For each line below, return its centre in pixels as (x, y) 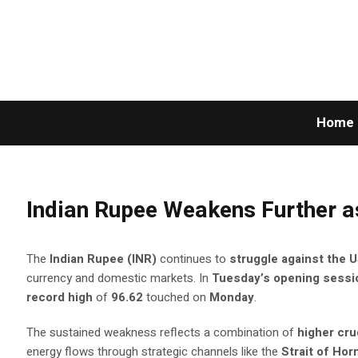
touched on (177, 297)
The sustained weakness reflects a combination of (162, 332)
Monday (232, 297)
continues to (193, 259)
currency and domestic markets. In (119, 278)
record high (60, 297)
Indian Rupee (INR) (103, 259)
